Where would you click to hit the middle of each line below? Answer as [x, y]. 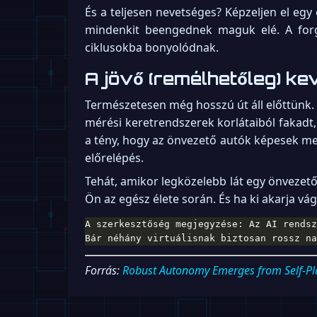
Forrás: [104, 271]
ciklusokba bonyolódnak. [152, 47]
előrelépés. [114, 158]
